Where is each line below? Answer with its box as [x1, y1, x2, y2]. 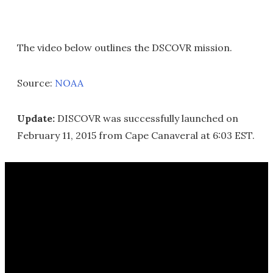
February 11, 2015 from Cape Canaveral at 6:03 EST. [17, 129, 255, 141]
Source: [17, 76, 55, 89]
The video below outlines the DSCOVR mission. [17, 41, 232, 54]
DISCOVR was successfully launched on [55, 112, 238, 124]
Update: [17, 112, 55, 124]
